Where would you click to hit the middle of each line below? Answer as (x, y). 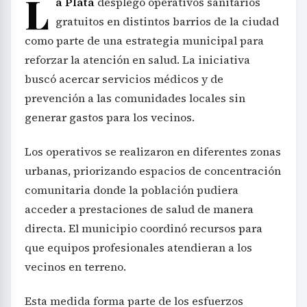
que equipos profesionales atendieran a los (138, 247)
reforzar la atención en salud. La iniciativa (137, 59)
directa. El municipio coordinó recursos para (144, 228)
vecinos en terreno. (75, 266)
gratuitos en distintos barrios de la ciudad (167, 21)
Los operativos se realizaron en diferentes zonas (153, 151)
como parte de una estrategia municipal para (144, 40)
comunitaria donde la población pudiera (132, 189)
